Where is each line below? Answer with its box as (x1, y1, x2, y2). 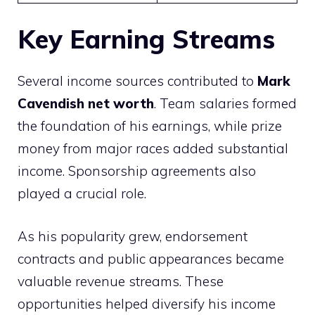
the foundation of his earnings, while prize (18, 117, 282, 135)
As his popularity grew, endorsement (18, 227, 247, 245)
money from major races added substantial (18, 140, 288, 157)
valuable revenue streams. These (18, 272, 224, 290)
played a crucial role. (18, 185, 146, 202)
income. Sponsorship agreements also (18, 162, 256, 180)
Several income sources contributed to (18, 72, 257, 90)
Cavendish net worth (18, 95, 154, 112)
